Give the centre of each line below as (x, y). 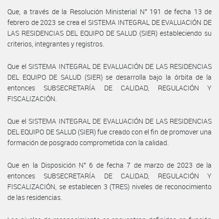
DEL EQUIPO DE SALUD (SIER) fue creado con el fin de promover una (109, 131)
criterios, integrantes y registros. (56, 44)
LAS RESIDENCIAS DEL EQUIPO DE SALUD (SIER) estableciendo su (109, 33)
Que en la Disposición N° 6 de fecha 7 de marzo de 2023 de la (109, 165)
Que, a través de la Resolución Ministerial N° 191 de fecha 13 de (109, 11)
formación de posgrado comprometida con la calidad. (88, 142)
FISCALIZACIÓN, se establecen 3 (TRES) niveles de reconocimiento (109, 186)
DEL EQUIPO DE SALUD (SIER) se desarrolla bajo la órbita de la (109, 77)
